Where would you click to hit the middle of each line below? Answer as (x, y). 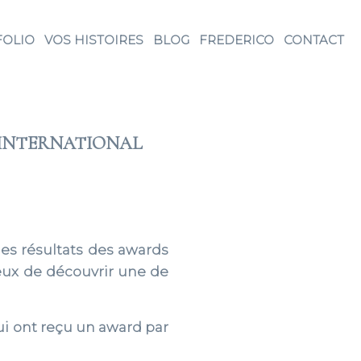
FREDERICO (237, 40)
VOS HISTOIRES (94, 40)
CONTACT (314, 40)
